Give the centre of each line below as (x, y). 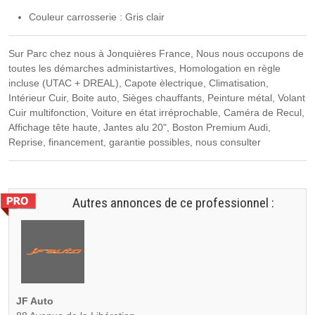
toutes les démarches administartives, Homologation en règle (144, 68)
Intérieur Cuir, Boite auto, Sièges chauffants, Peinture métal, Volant (157, 97)
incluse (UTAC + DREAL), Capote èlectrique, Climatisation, (139, 83)
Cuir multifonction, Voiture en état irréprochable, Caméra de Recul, (156, 112)
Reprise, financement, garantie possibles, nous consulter (135, 142)
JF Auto (35, 301)
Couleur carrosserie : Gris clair (96, 17)
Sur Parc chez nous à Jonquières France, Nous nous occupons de (156, 53)
